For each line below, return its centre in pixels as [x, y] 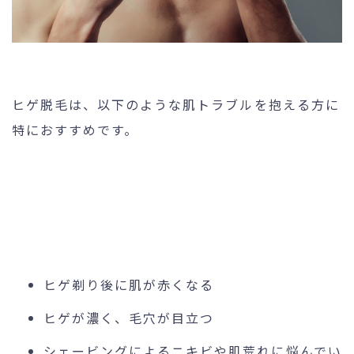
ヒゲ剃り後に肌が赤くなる [129, 284]
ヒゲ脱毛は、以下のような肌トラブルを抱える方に [176, 104]
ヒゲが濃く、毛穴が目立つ [129, 317]
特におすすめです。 [75, 129]
